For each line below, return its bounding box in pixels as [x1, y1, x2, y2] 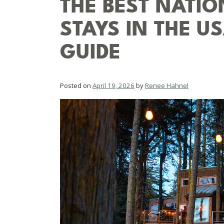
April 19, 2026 [92, 80, 134, 90]
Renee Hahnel [145, 80, 188, 90]
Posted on [60, 80, 92, 90]
